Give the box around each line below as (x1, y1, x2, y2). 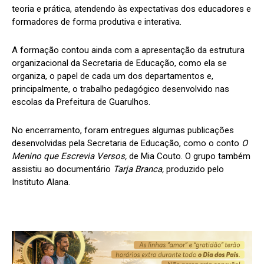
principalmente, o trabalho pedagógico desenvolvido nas (12, 83, 229, 94)
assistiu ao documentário (12, 163, 113, 174)
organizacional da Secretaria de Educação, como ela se (12, 57, 227, 68)
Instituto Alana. (12, 176, 70, 187)
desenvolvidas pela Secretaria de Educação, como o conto (12, 137, 242, 148)
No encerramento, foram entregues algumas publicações (12, 124, 234, 136)
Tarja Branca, (113, 163, 166, 174)
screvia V (66, 150, 103, 161)
